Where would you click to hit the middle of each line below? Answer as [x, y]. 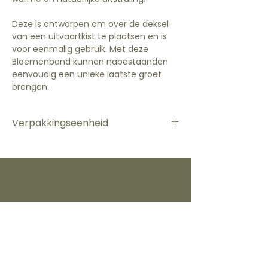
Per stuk [28, 145]
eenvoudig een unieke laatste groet [87, 74]
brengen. [31, 87]
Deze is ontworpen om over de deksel [90, 24]
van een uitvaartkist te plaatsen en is [89, 37]
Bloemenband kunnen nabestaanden [90, 62]
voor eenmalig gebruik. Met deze [80, 49]
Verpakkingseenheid [60, 123]
